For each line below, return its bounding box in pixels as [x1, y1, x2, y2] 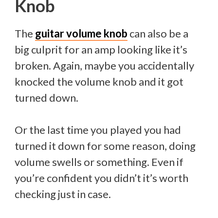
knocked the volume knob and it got [15, 74, 183, 88]
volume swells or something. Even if [15, 155, 183, 168]
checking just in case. [15, 187, 111, 200]
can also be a [127, 26, 188, 40]
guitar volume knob [35, 26, 127, 40]
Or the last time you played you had [15, 123, 181, 136]
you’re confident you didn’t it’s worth [15, 171, 188, 184]
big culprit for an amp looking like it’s [15, 42, 187, 56]
